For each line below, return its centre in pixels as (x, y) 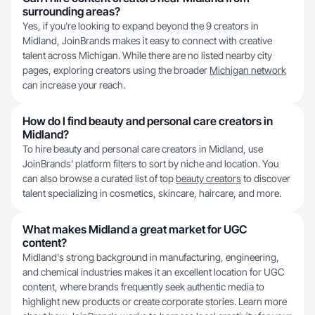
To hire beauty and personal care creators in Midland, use (143, 149)
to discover (266, 178)
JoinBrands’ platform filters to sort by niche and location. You (150, 163)
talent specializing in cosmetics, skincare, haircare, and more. (152, 193)
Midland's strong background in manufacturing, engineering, (151, 257)
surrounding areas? (71, 11)
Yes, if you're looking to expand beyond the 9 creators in (141, 26)
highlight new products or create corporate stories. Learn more (155, 301)
